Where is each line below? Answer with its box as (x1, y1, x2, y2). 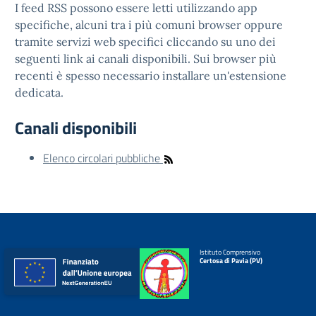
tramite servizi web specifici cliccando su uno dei (15, 35, 276, 49)
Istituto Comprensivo (199, 247, 260, 257)
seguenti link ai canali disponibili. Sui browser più (15, 51, 276, 66)
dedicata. (15, 85, 63, 99)
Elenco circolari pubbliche (43, 150, 163, 166)
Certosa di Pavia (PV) (199, 255, 262, 266)
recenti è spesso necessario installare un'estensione (15, 68, 286, 83)
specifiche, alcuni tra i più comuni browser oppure (15, 18, 283, 32)
